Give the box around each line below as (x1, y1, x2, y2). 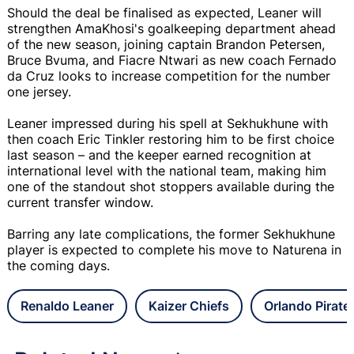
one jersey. (7, 83, 71, 100)
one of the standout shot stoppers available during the (7, 178, 334, 194)
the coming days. (7, 257, 110, 273)
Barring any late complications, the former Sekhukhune (7, 225, 335, 242)
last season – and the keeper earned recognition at (7, 146, 311, 163)
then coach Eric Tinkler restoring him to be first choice (7, 130, 334, 147)
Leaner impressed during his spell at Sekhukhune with (7, 115, 328, 131)
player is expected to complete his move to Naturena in (7, 241, 341, 258)
